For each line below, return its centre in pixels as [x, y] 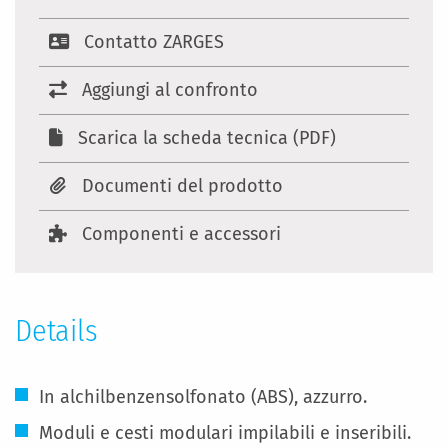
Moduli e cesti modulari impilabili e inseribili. [225, 433]
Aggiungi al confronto [170, 90]
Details [56, 331]
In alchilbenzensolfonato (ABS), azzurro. [203, 397]
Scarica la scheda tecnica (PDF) [207, 138]
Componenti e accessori [181, 234]
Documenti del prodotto [182, 186]
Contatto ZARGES [154, 42]
